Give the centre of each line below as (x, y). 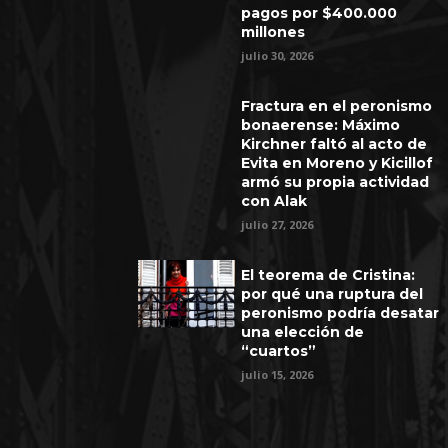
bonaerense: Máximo (321, 125)
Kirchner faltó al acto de (334, 144)
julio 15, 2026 (277, 375)
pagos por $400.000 (319, 13)
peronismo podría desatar (340, 313)
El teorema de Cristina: (328, 275)
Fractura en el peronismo (337, 106)
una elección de (303, 332)
